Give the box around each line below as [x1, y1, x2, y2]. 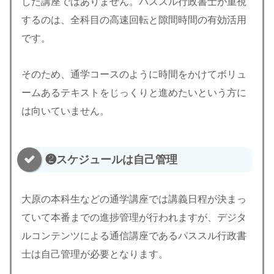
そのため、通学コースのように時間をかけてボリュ [21, 68, 246, 80]
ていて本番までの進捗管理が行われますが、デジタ [21, 212, 246, 223]
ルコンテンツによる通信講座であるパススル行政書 [21, 230, 246, 241]
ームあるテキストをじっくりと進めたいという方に [21, 87, 246, 98]
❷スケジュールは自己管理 [45, 153, 177, 166]
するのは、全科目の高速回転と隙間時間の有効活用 [21, 14, 246, 25]
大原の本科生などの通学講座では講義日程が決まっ [21, 193, 246, 204]
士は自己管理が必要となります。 [21, 248, 168, 259]
